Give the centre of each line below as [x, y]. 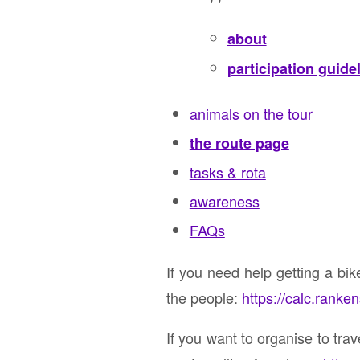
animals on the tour [251, 114]
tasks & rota [227, 172]
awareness [224, 201]
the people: [204, 298]
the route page [239, 143]
